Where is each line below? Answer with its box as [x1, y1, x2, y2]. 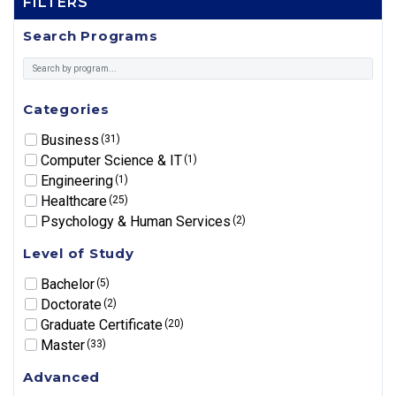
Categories [23, 100, 110, 118]
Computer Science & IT [41, 151, 186, 169]
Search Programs [23, 27, 158, 45]
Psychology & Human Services [41, 212, 234, 230]
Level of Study [23, 244, 134, 262]
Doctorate [41, 295, 105, 313]
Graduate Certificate [41, 316, 166, 333]
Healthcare [41, 192, 110, 209]
